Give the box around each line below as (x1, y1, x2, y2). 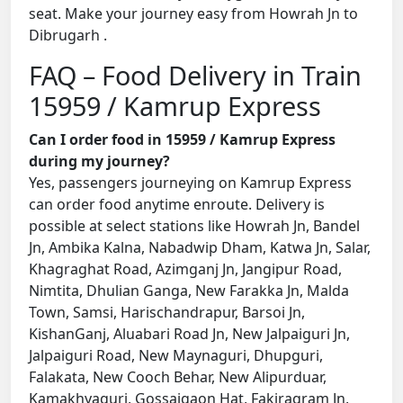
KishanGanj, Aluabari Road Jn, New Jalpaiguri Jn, (29, 324, 350, 345)
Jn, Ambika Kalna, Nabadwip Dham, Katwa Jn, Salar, (29, 237, 371, 258)
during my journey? (29, 151, 170, 172)
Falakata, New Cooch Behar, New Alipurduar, (29, 367, 327, 388)
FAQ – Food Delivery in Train (29, 58, 362, 94)
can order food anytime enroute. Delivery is (29, 194, 325, 215)
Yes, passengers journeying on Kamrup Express (29, 173, 352, 193)
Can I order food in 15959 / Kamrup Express (29, 130, 336, 150)
